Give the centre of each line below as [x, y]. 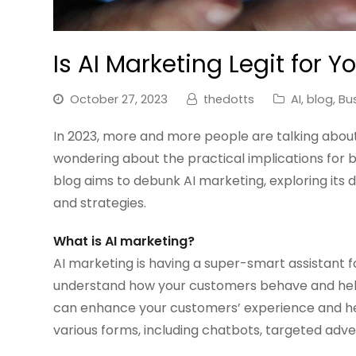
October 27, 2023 [119, 99]
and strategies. [100, 203]
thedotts [229, 99]
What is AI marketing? [124, 241]
